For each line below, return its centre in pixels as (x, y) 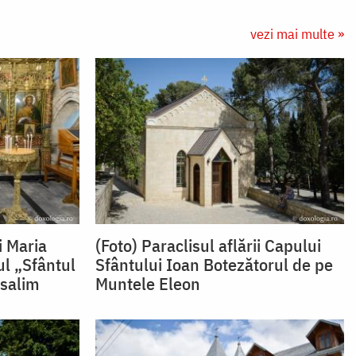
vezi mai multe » (297, 34)
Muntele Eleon (147, 284)
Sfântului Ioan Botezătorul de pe (214, 265)
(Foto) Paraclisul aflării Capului (208, 246)
